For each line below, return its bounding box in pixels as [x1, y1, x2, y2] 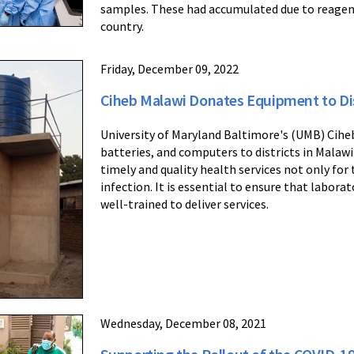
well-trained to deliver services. [100, 196, 269, 212]
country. [100, 18, 144, 34]
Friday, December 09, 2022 [100, 61, 239, 77]
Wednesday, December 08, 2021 [100, 315, 266, 332]
